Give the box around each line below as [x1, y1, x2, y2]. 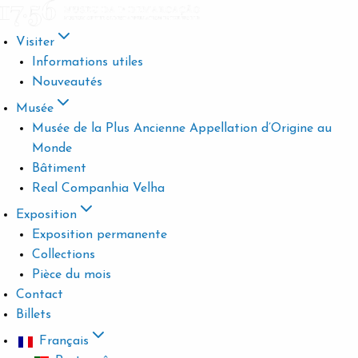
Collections [32, 249, 95, 261]
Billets [16, 308, 51, 321]
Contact [16, 288, 63, 301]
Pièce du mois [32, 268, 111, 281]
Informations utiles [32, 56, 143, 69]
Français [39, 335, 89, 348]
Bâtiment [32, 162, 86, 175]
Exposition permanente [32, 229, 167, 241]
